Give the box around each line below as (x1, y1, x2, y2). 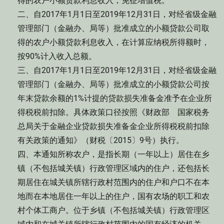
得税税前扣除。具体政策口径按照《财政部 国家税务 (17, 107, 209, 117)
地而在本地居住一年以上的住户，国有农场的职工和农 (17, 191, 209, 201)
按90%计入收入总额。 (17, 51, 96, 61)
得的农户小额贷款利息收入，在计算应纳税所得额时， (17, 37, 209, 47)
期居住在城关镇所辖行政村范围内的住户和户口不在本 (17, 177, 209, 187)
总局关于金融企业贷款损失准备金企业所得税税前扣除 (17, 121, 209, 131)
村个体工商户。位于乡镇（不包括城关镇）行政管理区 (17, 205, 209, 215)
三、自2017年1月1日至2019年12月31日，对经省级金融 (17, 65, 216, 75)
